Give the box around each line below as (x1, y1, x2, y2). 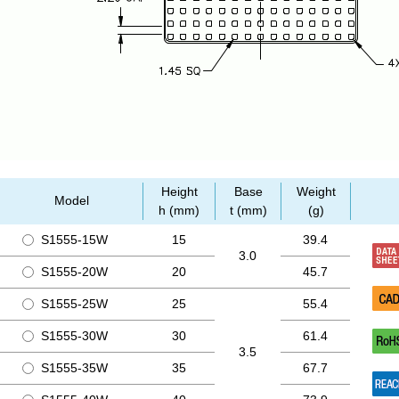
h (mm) (159, 203, 199, 217)
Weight (296, 184, 336, 199)
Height (160, 184, 198, 199)
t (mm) (229, 203, 267, 217)
